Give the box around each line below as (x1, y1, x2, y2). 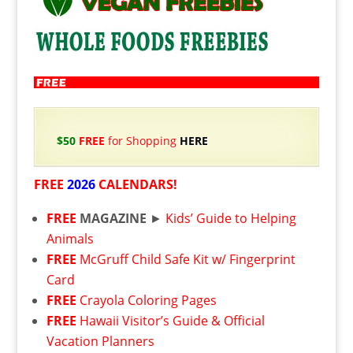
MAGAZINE (79, 210, 147, 227)
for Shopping (104, 133, 180, 148)
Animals (46, 230, 94, 247)
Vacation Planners (46, 333, 154, 350)
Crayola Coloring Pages (79, 292, 217, 309)
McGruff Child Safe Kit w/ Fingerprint (79, 251, 295, 268)
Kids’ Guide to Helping (165, 210, 296, 227)
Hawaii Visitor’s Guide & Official (79, 312, 265, 329)
